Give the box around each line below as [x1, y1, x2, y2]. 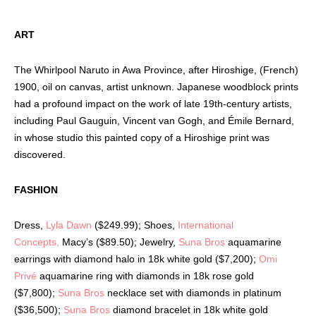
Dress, [14, 219, 46, 231]
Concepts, [14, 236, 62, 248]
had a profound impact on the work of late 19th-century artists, [14, 97, 292, 109]
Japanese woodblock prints [177, 80, 298, 92]
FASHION [14, 183, 58, 195]
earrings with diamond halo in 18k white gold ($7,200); [14, 253, 259, 265]
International [178, 219, 233, 231]
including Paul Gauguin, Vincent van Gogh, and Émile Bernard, [14, 114, 294, 126]
